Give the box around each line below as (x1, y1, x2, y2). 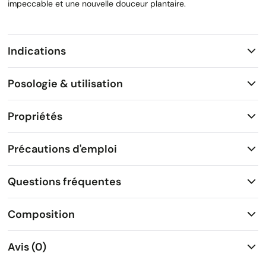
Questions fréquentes (8, 174, 121, 189)
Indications (8, 43, 66, 58)
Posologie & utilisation (8, 76, 123, 91)
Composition (8, 207, 75, 221)
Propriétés (8, 109, 62, 123)
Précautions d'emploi (8, 141, 117, 156)
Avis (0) (8, 239, 46, 254)
